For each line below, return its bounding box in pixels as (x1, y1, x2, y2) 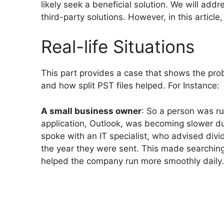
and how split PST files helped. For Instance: (41, 80, 219, 91)
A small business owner (41, 105, 141, 116)
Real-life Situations (41, 36, 194, 57)
